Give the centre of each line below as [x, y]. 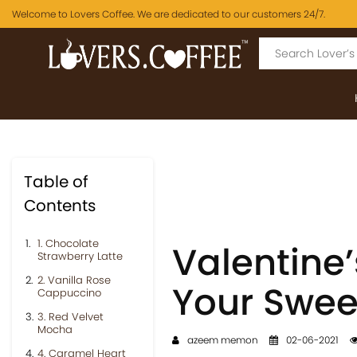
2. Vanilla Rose [74, 280]
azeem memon [221, 340]
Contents [60, 206]
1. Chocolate [68, 243]
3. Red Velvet [71, 317]
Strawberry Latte [80, 256]
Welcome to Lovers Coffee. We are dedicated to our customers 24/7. [169, 14]
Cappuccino [69, 293]
